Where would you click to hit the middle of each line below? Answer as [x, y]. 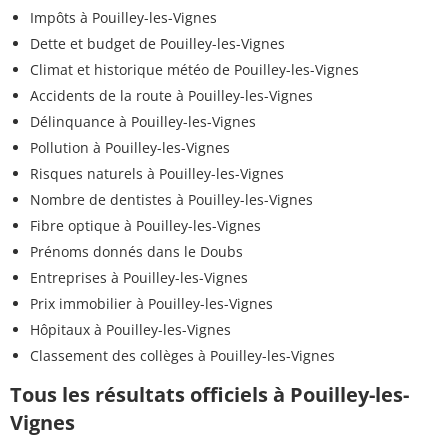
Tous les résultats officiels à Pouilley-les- [209, 395]
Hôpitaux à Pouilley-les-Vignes [130, 330]
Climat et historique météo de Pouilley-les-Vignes [194, 70]
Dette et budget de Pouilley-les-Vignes [157, 44]
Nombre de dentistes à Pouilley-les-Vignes [171, 200]
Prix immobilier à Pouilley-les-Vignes [151, 304]
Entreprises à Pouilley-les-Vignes [139, 278]
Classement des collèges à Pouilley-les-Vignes [182, 356]
